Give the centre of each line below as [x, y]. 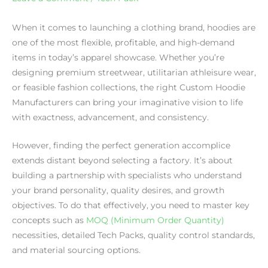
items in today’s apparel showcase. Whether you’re [118, 57]
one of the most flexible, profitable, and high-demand [123, 42]
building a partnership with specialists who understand [127, 175]
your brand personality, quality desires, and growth [118, 190]
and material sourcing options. [76, 250]
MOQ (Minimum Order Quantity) [155, 220]
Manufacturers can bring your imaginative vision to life [127, 102]
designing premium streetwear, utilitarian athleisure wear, [134, 72]
